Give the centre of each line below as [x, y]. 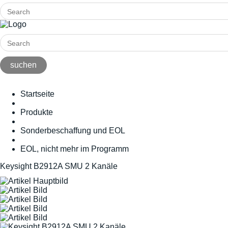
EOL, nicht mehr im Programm [75, 149]
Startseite [37, 94]
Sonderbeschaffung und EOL [73, 131]
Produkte [37, 112]
